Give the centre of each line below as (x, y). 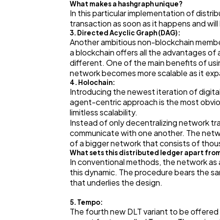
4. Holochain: (92, 82)
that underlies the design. (116, 182)
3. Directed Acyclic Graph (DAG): (125, 32)
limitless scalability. (104, 112)
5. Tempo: (86, 202)
